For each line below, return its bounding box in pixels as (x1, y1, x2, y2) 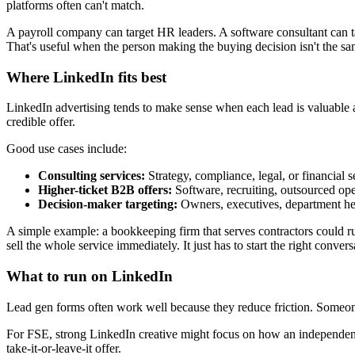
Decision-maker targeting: (38, 197, 177, 212)
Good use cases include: (6, 142, 127, 156)
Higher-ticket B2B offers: (38, 183, 172, 197)
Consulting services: (38, 169, 145, 183)
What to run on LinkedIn (6, 268, 173, 285)
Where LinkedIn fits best (6, 68, 166, 86)
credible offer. (6, 115, 75, 129)
